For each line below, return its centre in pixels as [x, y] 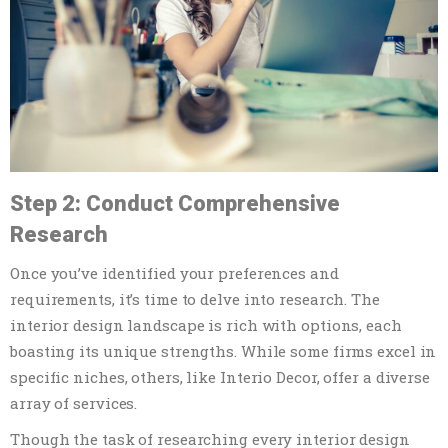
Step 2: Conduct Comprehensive [175, 203]
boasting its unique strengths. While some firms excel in [223, 350]
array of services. [74, 402]
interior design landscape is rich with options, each [206, 324]
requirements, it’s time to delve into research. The [195, 298]
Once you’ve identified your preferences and [174, 272]
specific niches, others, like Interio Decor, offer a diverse [220, 376]
